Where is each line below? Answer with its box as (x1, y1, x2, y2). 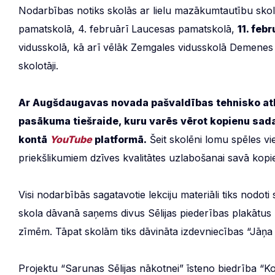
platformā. (92, 133, 147, 145)
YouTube (50, 133, 92, 145)
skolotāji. (18, 60, 58, 72)
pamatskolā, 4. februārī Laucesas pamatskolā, (18, 23, 238, 35)
